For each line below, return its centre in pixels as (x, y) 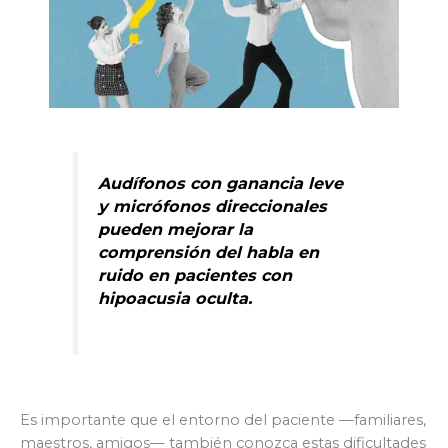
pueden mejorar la (176, 228)
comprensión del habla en (209, 251)
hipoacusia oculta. (175, 297)
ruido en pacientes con (195, 274)
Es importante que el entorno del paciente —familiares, (223, 419)
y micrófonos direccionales (213, 205)
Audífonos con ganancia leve (221, 182)
